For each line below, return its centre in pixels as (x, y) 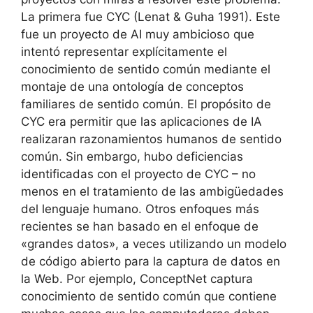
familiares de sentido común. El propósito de (146, 104)
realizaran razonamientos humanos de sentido (151, 139)
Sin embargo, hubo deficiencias (154, 156)
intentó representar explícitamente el (124, 52)
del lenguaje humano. (81, 209)
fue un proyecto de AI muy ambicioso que (138, 34)
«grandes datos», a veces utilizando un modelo (154, 244)
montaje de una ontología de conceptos (132, 87)
